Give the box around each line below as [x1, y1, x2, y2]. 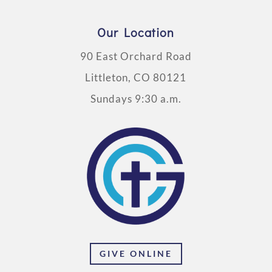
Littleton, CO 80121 [85, 71, 187, 84]
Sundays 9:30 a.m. [90, 92, 182, 106]
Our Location [97, 24, 175, 41]
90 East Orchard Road [80, 50, 192, 63]
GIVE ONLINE [99, 248, 172, 259]
